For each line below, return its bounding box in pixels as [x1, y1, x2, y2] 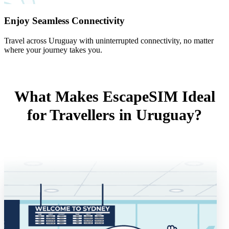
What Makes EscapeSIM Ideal [14, 88, 215, 105]
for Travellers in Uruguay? [27, 106, 202, 124]
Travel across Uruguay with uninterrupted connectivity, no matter [4, 36, 214, 45]
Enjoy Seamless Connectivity [4, 15, 125, 27]
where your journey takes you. [4, 45, 102, 55]
